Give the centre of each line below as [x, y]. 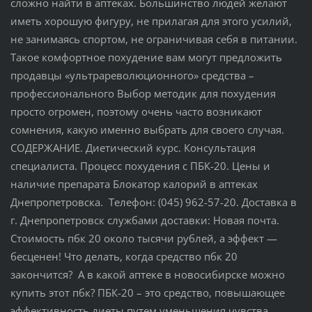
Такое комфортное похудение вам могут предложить [146, 57]
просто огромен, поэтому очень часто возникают [136, 111]
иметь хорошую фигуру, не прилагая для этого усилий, [151, 21]
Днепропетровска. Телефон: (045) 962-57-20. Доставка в [153, 202]
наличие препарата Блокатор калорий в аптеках [134, 184]
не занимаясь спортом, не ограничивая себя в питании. [154, 39]
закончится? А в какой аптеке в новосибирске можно [147, 274]
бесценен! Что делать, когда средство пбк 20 [124, 256]
